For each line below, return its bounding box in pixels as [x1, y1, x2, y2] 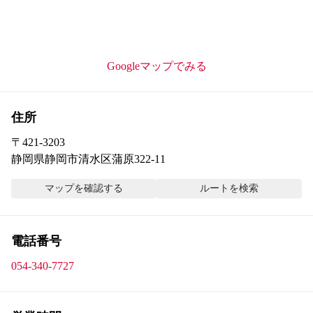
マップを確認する [45, 183, 123, 194]
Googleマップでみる [106, 60, 207, 73]
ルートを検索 [200, 183, 259, 194]
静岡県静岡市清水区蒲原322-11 [11, 153, 166, 166]
